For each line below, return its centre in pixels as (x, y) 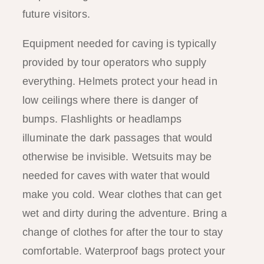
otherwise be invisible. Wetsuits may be (117, 156)
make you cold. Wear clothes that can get (122, 194)
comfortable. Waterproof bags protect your (123, 251)
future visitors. (56, 14)
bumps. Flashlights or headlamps (102, 119)
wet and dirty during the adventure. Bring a (125, 213)
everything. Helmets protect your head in (120, 81)
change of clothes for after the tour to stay (123, 232)
